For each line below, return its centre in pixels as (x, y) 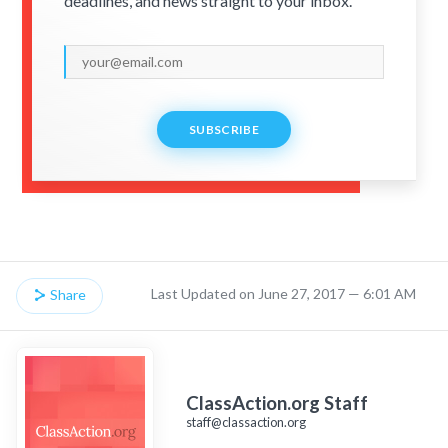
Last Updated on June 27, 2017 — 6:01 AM (283, 293)
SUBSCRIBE (224, 129)
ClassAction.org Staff (277, 402)
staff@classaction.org (246, 421)
